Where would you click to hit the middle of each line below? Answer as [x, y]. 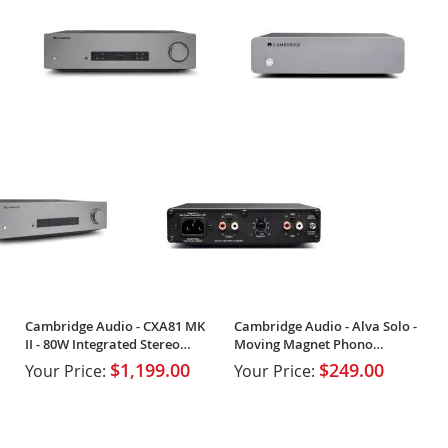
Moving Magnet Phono [303, 343]
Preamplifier [272, 361]
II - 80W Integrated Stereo [102, 343]
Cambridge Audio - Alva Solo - [325, 325]
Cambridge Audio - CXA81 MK [115, 325]
